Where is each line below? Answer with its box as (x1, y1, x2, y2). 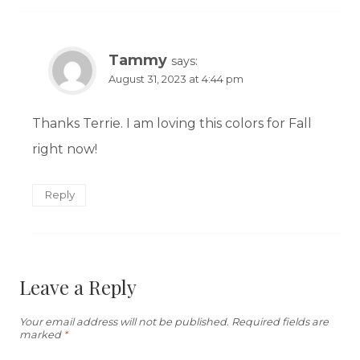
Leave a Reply (19, 274, 137, 301)
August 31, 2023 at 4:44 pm (108, 73, 243, 86)
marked (19, 329, 63, 342)
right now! (32, 141, 97, 157)
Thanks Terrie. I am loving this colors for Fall (32, 116, 312, 132)
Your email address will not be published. (19, 316, 229, 329)
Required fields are (231, 316, 329, 329)
